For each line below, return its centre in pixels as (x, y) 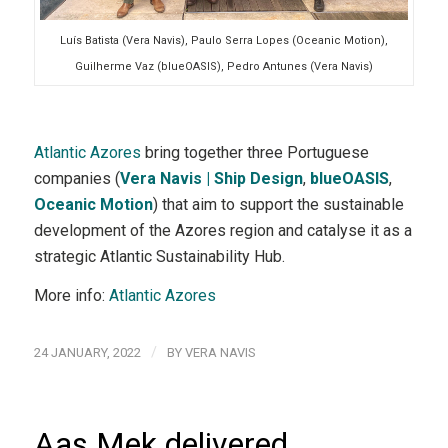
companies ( (76, 178)
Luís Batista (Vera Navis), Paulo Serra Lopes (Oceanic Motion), (223, 41)
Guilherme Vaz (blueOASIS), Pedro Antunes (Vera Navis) (223, 67)
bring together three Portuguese (254, 152)
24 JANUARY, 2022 (87, 352)
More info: (71, 296)
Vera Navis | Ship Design (211, 178)
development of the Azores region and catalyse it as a (222, 230)
